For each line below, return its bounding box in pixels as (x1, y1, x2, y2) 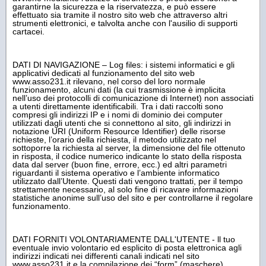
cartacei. (12, 26, 45, 36)
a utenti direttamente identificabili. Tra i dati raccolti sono (12, 101, 223, 111)
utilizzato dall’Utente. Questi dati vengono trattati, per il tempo (12, 176, 243, 186)
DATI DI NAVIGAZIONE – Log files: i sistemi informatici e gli (12, 59, 235, 69)
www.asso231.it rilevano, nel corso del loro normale (12, 76, 205, 86)
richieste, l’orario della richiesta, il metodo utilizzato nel (12, 134, 216, 144)
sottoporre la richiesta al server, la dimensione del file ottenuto (12, 142, 245, 153)
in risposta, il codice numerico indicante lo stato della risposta (12, 151, 242, 161)
